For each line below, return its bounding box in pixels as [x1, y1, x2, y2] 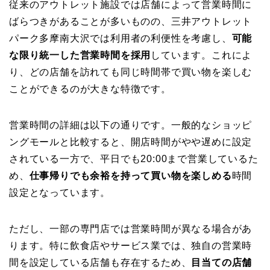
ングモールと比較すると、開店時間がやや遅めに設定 [9, 137, 253, 148]
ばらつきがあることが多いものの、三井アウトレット [9, 16, 253, 27]
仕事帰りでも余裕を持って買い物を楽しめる [29, 171, 232, 181]
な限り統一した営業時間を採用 [9, 50, 151, 61]
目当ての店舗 [191, 257, 253, 268]
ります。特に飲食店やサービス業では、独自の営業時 [9, 240, 253, 251]
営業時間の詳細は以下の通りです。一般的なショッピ [9, 120, 253, 131]
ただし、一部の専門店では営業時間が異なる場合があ [9, 224, 253, 234]
